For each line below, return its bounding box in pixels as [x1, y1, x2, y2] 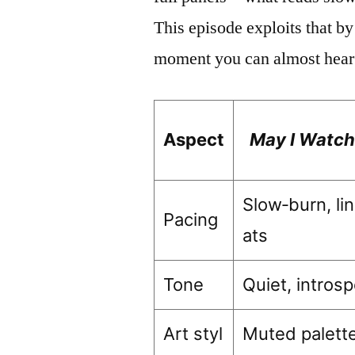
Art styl [163, 323, 223, 344]
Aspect [163, 129, 225, 150]
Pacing [163, 209, 219, 230]
